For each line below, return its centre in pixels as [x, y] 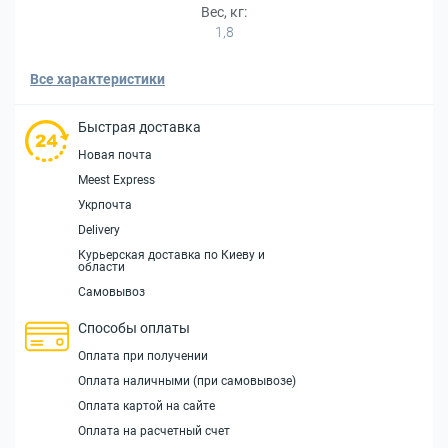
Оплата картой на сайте [146, 406]
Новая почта [115, 155]
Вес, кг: [224, 12]
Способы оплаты [134, 328]
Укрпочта [105, 205]
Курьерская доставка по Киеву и [171, 255]
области [101, 267]
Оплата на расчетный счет [154, 431]
